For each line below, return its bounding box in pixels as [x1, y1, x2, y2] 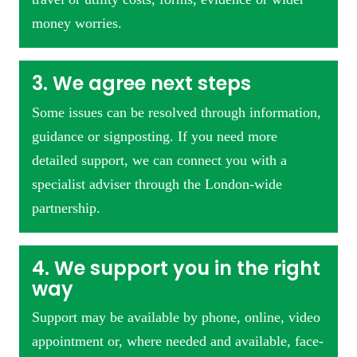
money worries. [32, 15, 122, 32]
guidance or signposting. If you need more [32, 127, 277, 144]
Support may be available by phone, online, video [32, 308, 320, 325]
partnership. [32, 199, 100, 216]
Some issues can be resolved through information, [32, 104, 321, 120]
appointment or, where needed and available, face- [32, 332, 324, 349]
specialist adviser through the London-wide [32, 175, 282, 192]
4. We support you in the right [32, 254, 320, 281]
